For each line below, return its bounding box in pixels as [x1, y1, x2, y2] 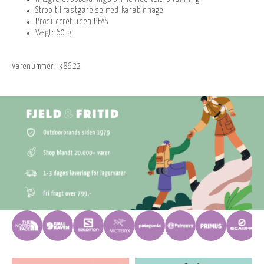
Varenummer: [12, 62, 57, 71]
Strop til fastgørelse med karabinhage [35, 6, 163, 15]
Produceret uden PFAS [35, 17, 108, 26]
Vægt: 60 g [35, 28, 72, 37]
